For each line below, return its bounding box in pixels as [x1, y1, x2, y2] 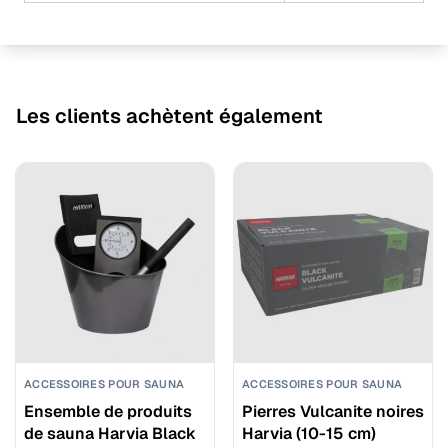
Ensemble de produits [24, 401, 192, 423]
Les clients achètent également [16, 103, 323, 130]
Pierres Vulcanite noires [242, 401, 424, 423]
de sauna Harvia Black [24, 423, 196, 445]
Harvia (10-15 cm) [242, 423, 376, 445]
